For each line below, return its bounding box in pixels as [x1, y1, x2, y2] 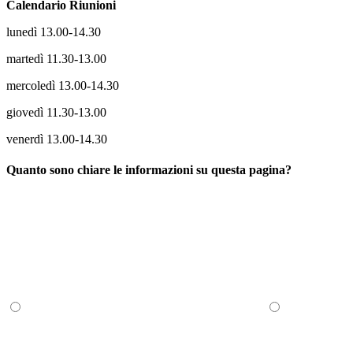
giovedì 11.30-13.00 [6, 105, 106, 119]
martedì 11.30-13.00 [6, 51, 106, 65]
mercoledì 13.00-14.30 [6, 78, 119, 92]
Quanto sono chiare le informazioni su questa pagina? [6, 163, 292, 177]
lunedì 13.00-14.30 [6, 24, 101, 39]
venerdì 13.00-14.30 [6, 132, 107, 146]
